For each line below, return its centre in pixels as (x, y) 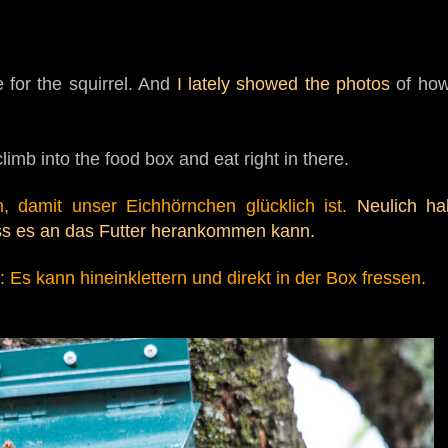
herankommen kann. (235, 231)
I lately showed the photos (286, 84)
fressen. (394, 278)
